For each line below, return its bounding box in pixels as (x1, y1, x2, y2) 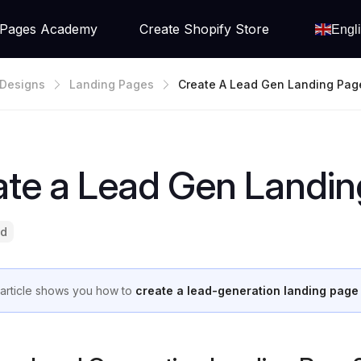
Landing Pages (69, 77, 154, 91)
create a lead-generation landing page (135, 284, 359, 297)
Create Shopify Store (139, 21, 269, 37)
